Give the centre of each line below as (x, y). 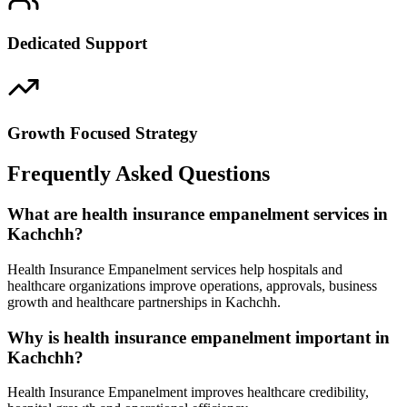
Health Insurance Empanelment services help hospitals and (175, 269)
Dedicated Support (77, 43)
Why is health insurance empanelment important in (199, 337)
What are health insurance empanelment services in (198, 214)
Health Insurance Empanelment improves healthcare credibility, (188, 392)
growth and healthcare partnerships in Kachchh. (144, 302)
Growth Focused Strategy (103, 134)
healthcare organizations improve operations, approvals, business (192, 285)
